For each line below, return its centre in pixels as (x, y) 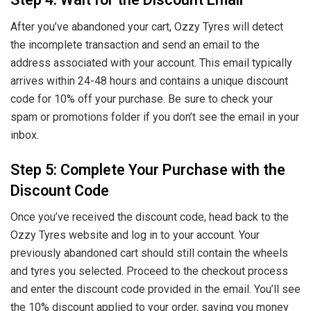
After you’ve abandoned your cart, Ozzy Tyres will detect (147, 26)
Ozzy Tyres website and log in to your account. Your (135, 235)
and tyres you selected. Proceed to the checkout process (149, 271)
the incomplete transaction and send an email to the (135, 44)
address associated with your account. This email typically (151, 62)
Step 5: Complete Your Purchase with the (148, 170)
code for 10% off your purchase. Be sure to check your (142, 99)
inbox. (25, 135)
